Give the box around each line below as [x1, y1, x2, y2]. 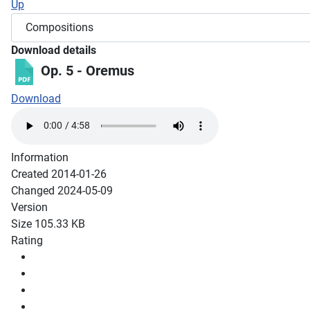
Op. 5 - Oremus [37, 62, 134, 80]
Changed [11, 183, 57, 197]
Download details [11, 43, 96, 57]
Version [11, 200, 48, 214]
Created [11, 167, 51, 181]
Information [11, 150, 69, 164]
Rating [11, 233, 43, 247]
